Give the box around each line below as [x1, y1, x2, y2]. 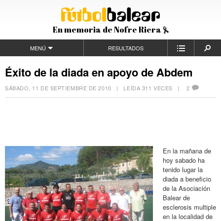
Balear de [163, 192, 190, 202]
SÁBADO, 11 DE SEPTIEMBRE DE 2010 [5, 84, 111, 92]
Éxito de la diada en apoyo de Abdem [5, 64, 193, 80]
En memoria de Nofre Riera [52, 24, 163, 35]
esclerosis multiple [163, 202, 216, 212]
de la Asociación [163, 183, 210, 193]
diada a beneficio [163, 174, 211, 184]
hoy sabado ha [163, 155, 205, 165]
